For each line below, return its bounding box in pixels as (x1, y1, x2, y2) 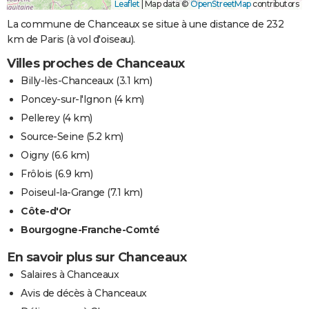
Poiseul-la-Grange (21, 186, 105, 199)
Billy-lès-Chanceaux (21, 74, 114, 88)
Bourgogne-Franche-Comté (21, 223, 160, 237)
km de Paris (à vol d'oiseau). (7, 33, 135, 46)
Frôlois (21, 168, 52, 181)
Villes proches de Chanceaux (7, 56, 185, 72)
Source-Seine (21, 130, 83, 143)
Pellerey (21, 112, 59, 125)
